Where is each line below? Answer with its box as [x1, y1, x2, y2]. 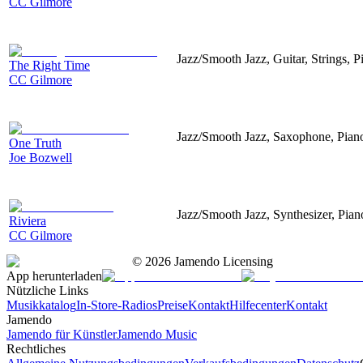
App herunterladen [6, 268, 102, 283]
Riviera [9, 213, 46, 228]
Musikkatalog [6, 297, 76, 312]
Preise [157, 297, 188, 312]
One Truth [9, 135, 62, 150]
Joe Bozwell [9, 150, 72, 164]
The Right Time [9, 58, 90, 72]
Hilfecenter [229, 297, 286, 312]
